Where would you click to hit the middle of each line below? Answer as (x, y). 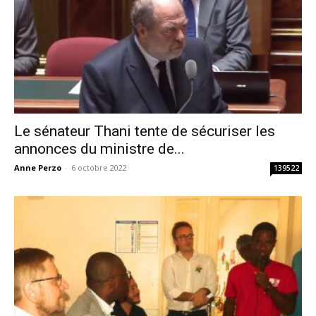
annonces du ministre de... (99, 149)
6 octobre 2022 (99, 168)
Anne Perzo (38, 168)
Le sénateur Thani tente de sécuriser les (145, 132)
